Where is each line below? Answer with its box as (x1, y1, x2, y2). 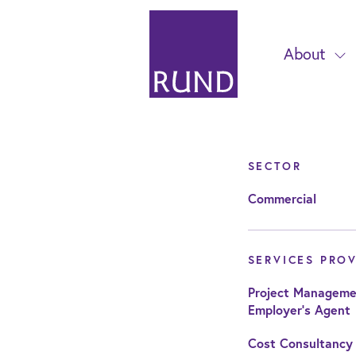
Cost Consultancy (247, 335, 353, 351)
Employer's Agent (247, 301, 350, 318)
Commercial (247, 190, 316, 207)
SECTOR (247, 159, 302, 173)
